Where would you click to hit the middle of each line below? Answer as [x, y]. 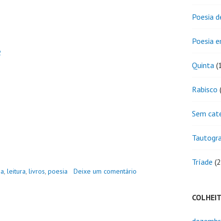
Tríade [202, 162]
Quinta [203, 65]
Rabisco [205, 90]
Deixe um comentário [105, 171]
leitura [16, 171]
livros [37, 171]
